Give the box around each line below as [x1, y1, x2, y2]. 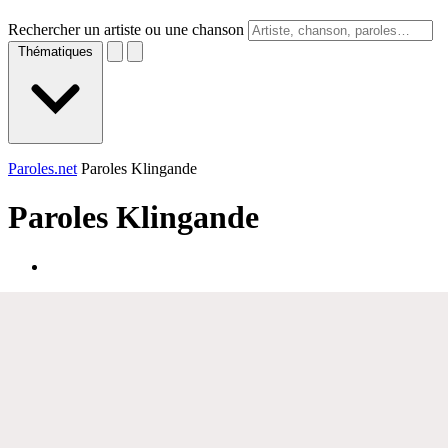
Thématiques [18, 44, 93, 59]
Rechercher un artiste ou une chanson [8, 21, 244, 38]
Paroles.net [8, 160, 77, 177]
